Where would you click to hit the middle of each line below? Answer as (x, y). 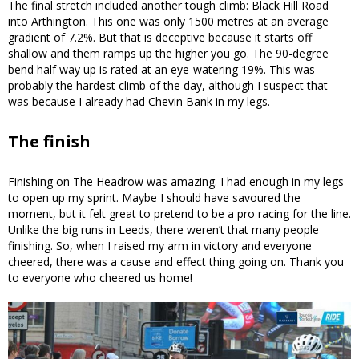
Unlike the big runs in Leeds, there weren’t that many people (163, 230)
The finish (49, 142)
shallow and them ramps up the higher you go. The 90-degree (168, 54)
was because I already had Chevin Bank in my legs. (139, 102)
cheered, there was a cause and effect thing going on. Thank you (176, 262)
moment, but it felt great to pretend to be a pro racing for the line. (179, 214)
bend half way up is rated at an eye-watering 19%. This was (161, 70)
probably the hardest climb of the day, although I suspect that (168, 86)
